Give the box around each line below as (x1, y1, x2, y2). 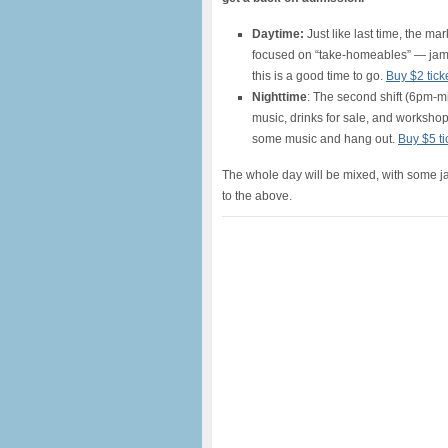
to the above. (222, 189, 292, 203)
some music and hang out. (252, 132, 398, 146)
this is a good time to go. (252, 69, 386, 83)
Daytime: (252, 27, 304, 41)
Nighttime (252, 90, 307, 104)
